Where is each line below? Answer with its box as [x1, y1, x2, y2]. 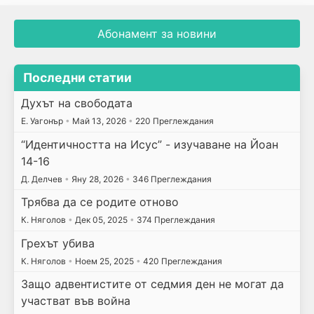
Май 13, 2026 [69, 115, 128, 126]
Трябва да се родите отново [20, 195, 179, 210]
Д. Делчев [20, 173, 64, 184]
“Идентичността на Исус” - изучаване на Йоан [20, 137, 278, 151]
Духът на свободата [20, 95, 132, 110]
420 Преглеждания [140, 255, 222, 266]
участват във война [20, 294, 130, 308]
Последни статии [23, 70, 132, 86]
